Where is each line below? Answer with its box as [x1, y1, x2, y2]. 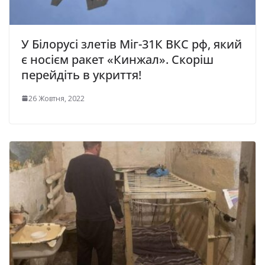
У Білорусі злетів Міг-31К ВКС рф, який [21, 35, 242, 52]
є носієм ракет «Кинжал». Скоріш [21, 51, 214, 67]
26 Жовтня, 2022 [28, 93, 85, 104]
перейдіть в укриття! [21, 66, 141, 83]
